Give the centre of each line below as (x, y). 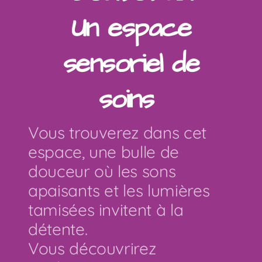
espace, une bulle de (104, 152)
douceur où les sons (102, 171)
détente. (58, 229)
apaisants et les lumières (119, 190)
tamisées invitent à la (106, 210)
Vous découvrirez (92, 248)
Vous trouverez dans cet (117, 132)
